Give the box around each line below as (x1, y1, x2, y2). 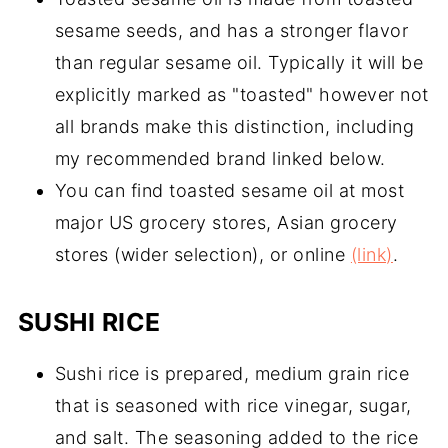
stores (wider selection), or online (54, 244, 351, 265)
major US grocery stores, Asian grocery (54, 212, 398, 233)
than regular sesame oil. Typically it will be (54, 52, 424, 73)
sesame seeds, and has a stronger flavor (54, 20, 409, 41)
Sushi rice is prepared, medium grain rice (54, 363, 410, 384)
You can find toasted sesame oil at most (54, 180, 405, 201)
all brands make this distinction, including (54, 116, 415, 137)
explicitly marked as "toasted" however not (54, 84, 429, 105)
